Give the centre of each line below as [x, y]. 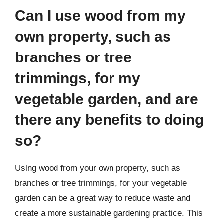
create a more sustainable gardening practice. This [109, 213]
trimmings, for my [78, 78]
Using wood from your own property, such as [98, 168]
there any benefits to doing [109, 120]
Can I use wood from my [100, 16]
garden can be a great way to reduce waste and [103, 198]
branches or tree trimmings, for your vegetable [101, 183]
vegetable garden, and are [107, 99]
